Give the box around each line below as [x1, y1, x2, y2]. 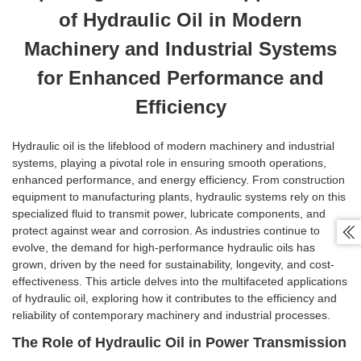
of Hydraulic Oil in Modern [59, 9, 302, 31]
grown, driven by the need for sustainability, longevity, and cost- [12, 258, 334, 272]
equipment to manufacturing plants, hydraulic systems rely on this [12, 190, 346, 204]
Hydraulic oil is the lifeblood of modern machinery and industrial [12, 139, 334, 153]
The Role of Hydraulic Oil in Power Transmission [12, 334, 346, 351]
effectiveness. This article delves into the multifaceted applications [12, 275, 347, 288]
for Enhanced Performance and [37, 67, 324, 89]
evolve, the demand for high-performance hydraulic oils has [12, 241, 315, 255]
